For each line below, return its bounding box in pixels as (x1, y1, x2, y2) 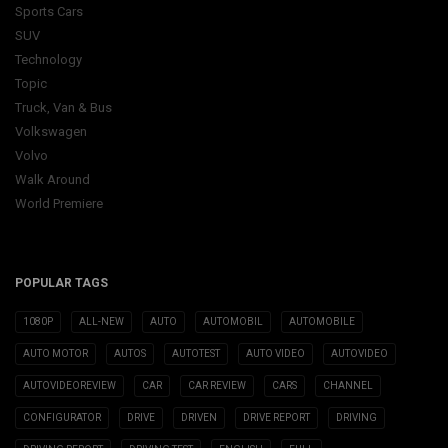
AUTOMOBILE (289, 315, 355, 327)
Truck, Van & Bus (15, 99, 112, 115)
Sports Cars (15, 3, 83, 19)
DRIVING (336, 411, 377, 423)
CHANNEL (323, 379, 373, 391)
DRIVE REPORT (243, 411, 310, 423)
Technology (15, 51, 82, 67)
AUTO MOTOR (23, 347, 88, 359)
